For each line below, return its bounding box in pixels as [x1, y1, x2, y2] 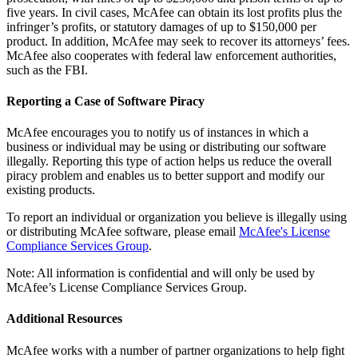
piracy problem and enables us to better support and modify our [6, 169, 324, 183]
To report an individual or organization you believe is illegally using [6, 210, 347, 225]
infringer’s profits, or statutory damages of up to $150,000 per [6, 19, 316, 34]
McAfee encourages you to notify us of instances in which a [6, 125, 308, 140]
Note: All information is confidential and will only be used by [6, 266, 315, 280]
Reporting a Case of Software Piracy [6, 93, 205, 108]
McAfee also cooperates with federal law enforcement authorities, [6, 48, 336, 62]
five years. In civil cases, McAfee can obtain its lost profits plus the [6, 5, 342, 19]
